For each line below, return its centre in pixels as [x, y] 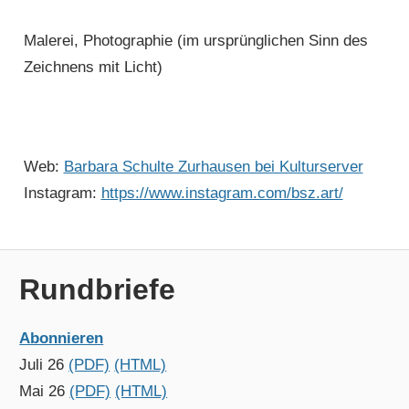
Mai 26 [45, 391]
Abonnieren [62, 338]
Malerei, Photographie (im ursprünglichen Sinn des [195, 40]
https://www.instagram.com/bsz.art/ [222, 193]
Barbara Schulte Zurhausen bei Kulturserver [213, 166]
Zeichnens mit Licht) [93, 67]
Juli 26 [44, 364]
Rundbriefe [98, 289]
